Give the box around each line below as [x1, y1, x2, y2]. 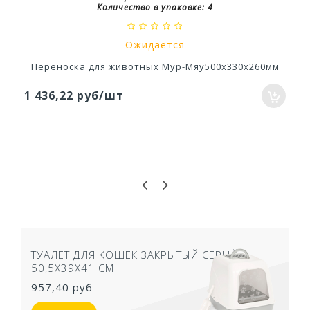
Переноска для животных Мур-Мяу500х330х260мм [30, 60, 280, 73]
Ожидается [125, 37, 185, 51]
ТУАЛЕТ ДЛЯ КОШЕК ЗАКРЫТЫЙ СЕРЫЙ [31, 247, 239, 262]
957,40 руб [31, 280, 93, 294]
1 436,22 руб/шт [24, 87, 124, 103]
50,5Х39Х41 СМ [31, 260, 114, 275]
